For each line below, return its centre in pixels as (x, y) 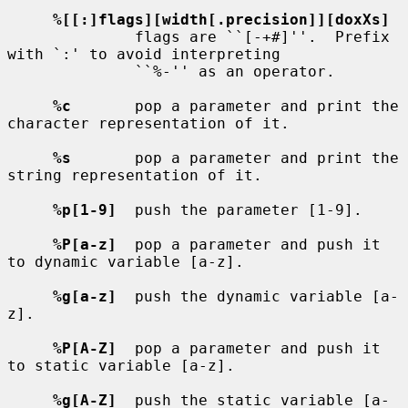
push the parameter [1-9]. (240, 209)
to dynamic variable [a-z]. (126, 261)
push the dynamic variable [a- (258, 296)
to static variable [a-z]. (121, 365)
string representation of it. (135, 175)
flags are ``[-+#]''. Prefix (71, 36)
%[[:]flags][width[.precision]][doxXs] (221, 19)
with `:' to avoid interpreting (144, 54)
